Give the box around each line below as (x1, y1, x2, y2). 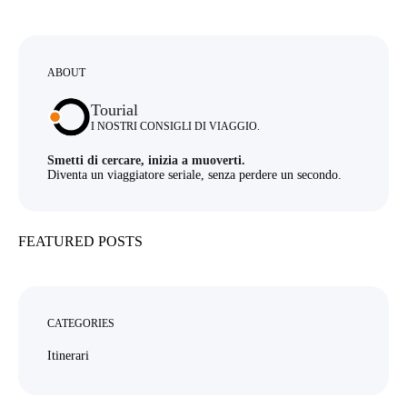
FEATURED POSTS (18, 233, 143, 249)
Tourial (91, 101, 138, 120)
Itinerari (47, 348, 89, 362)
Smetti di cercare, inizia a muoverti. (47, 153, 245, 167)
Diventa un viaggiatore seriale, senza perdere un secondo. (47, 167, 342, 182)
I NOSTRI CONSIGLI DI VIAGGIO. (91, 120, 260, 134)
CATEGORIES (47, 316, 114, 330)
